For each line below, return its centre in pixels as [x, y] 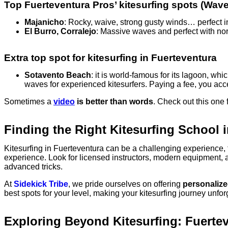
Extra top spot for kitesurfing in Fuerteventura [110, 58]
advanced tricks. [33, 167]
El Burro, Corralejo [60, 32]
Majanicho [44, 22]
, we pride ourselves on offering [125, 184]
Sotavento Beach [58, 75]
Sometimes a [28, 102]
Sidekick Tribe [41, 184]
